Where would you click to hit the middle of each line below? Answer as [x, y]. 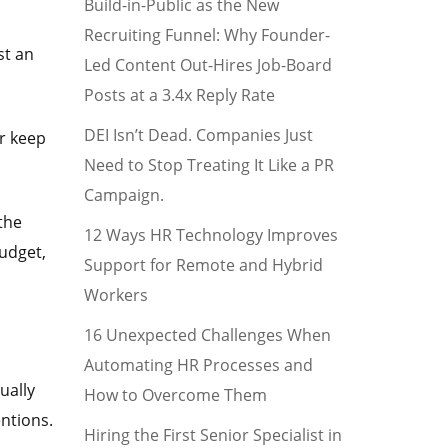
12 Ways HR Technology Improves [210, 235]
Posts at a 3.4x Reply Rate [179, 95]
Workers [115, 295]
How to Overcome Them [175, 395]
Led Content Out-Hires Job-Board [207, 65]
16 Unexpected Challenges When [207, 335]
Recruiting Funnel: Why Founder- [206, 35]
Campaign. [123, 195]
